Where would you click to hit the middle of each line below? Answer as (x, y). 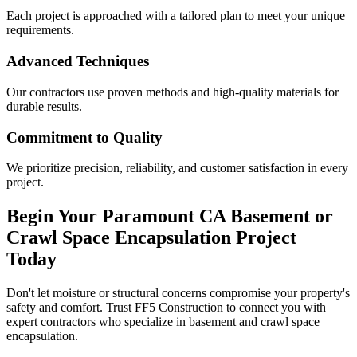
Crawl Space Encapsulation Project (151, 238)
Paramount (148, 216)
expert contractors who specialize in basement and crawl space (163, 322)
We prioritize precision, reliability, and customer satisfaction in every (177, 168)
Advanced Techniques (78, 61)
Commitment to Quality (84, 137)
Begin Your (54, 216)
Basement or (279, 216)
